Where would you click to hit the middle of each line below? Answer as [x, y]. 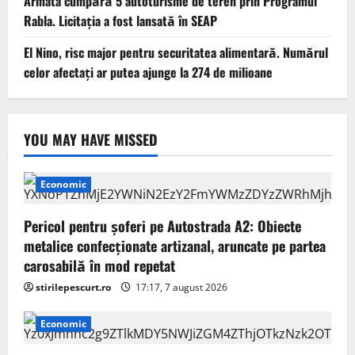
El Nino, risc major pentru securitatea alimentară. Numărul [176, 53]
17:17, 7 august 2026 [180, 288]
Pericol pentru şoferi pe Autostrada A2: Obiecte [162, 226]
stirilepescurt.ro [73, 288]
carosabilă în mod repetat [99, 266]
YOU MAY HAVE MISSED [91, 140]
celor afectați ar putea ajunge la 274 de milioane [148, 73]
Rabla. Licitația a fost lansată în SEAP [120, 21]
